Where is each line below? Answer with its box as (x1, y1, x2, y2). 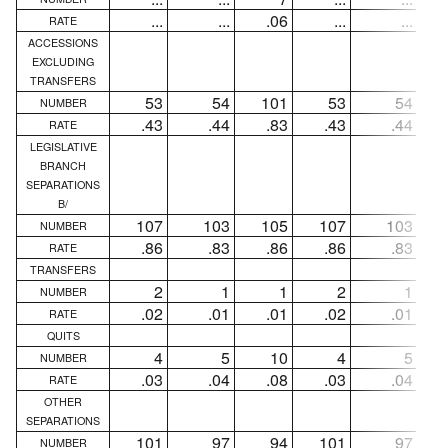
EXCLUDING (32, 53, 94, 69)
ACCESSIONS (28, 34, 98, 50)
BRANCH (40, 157, 86, 173)
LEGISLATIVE (29, 138, 97, 154)
